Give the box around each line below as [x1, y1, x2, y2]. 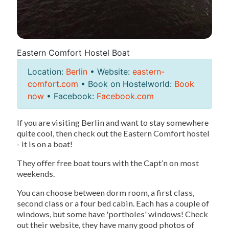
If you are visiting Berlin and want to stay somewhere [17, 118, 209, 128]
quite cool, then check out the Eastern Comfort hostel [17, 128, 210, 139]
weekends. [17, 169, 55, 179]
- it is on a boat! [17, 139, 73, 149]
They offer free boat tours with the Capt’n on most [17, 158, 199, 168]
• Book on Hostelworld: [78, 79, 174, 89]
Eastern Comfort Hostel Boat [17, 48, 130, 58]
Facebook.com [97, 91, 154, 102]
